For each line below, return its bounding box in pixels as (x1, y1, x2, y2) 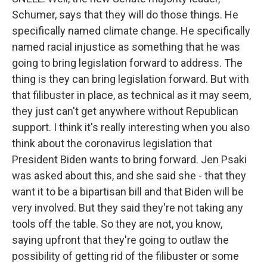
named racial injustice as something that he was (12, 41, 240, 54)
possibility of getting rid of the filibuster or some (12, 250, 239, 263)
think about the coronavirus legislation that (12, 137, 212, 150)
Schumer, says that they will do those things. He (12, 8, 238, 21)
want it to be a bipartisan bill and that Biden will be (12, 185, 244, 198)
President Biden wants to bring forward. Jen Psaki (12, 153, 247, 166)
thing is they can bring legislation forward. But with (12, 73, 249, 86)
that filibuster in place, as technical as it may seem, (12, 89, 251, 102)
